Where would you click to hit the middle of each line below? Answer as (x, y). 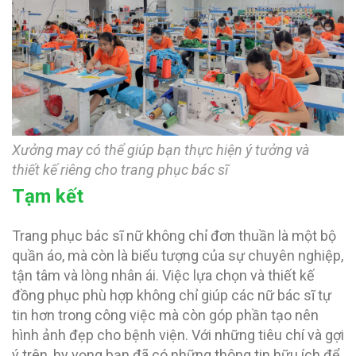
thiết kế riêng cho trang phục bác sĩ (120, 169)
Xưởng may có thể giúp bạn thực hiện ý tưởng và (161, 149)
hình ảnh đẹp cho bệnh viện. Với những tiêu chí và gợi (178, 335)
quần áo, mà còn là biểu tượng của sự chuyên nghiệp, (178, 255)
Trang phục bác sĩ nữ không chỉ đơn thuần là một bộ (174, 235)
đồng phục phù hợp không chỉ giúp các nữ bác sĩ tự (172, 295)
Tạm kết (48, 196)
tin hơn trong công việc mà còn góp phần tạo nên (165, 315)
